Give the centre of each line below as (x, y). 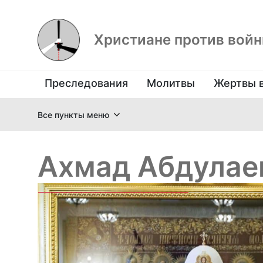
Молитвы (171, 83)
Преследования (86, 83)
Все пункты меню (73, 114)
